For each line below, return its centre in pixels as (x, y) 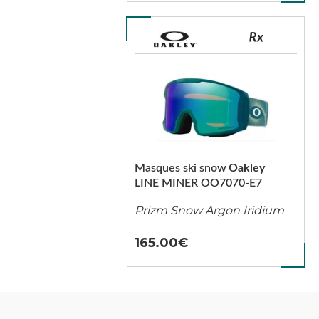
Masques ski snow (180, 168)
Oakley (246, 168)
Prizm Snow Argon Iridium (209, 210)
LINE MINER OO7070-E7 (198, 183)
